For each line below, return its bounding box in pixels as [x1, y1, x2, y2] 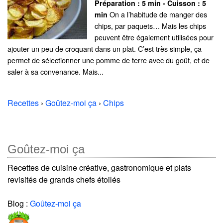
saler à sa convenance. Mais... [7, 66, 104, 77]
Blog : [7, 198, 30, 210]
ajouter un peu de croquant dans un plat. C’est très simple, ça [7, 43, 202, 54]
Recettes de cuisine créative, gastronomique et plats [7, 162, 191, 174]
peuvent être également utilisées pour [95, 32, 214, 43]
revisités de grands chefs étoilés [7, 174, 120, 186]
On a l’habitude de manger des [108, 9, 207, 20]
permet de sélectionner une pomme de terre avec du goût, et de [7, 55, 210, 66]
